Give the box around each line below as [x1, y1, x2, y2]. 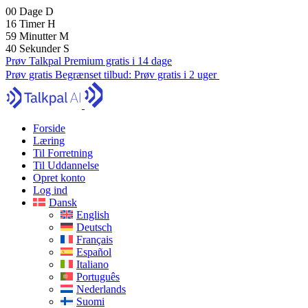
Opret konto [33, 172, 85, 184]
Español [76, 246, 111, 258]
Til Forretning [33, 147, 93, 159]
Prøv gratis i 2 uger [134, 69, 217, 80]
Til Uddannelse [33, 159, 99, 171]
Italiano [76, 258, 109, 270]
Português [76, 271, 120, 283]
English [76, 209, 109, 221]
